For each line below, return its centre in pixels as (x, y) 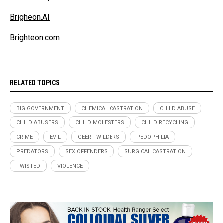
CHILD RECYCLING (165, 123)
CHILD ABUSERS (37, 123)
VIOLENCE (70, 166)
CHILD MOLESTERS (100, 123)
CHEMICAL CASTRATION (112, 109)
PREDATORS (32, 152)
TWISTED (28, 166)
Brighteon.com (35, 38)
